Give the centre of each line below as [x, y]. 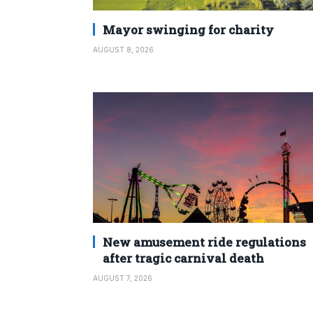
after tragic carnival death [183, 259]
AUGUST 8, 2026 [123, 49]
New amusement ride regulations [204, 242]
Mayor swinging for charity [188, 29]
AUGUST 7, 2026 [123, 278]
